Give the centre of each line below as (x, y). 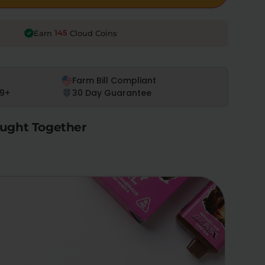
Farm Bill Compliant (114, 80)
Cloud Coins (92, 33)
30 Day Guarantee (112, 93)
